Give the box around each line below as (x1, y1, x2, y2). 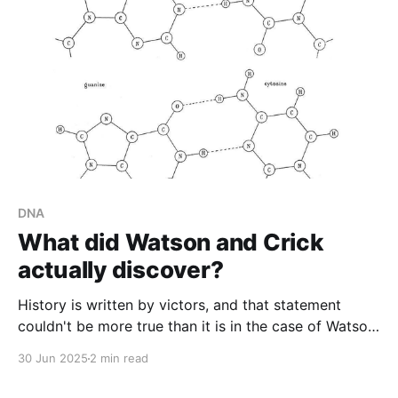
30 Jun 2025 (18, 351, 88, 366)
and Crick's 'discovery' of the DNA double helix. (18, 338, 340, 357)
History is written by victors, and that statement (18, 296, 341, 314)
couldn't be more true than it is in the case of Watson (18, 317, 376, 336)
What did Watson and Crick (18, 228, 323, 257)
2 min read (90, 351, 148, 366)
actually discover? (18, 256, 224, 284)
